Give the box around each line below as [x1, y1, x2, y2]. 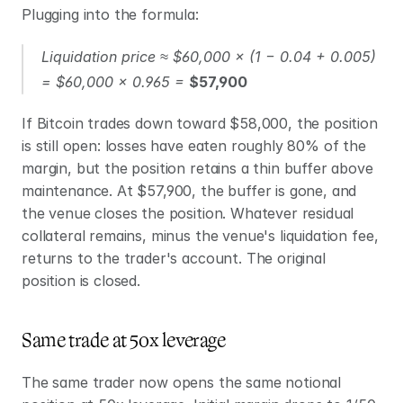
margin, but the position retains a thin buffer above [22, 159, 373, 177]
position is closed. [22, 272, 140, 290]
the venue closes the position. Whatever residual [22, 204, 354, 222]
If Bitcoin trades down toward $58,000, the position [22, 114, 378, 132]
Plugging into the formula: [22, 5, 199, 23]
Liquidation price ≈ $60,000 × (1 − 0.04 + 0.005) [41, 48, 376, 66]
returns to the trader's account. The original [22, 249, 326, 267]
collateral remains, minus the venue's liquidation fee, [22, 227, 379, 245]
